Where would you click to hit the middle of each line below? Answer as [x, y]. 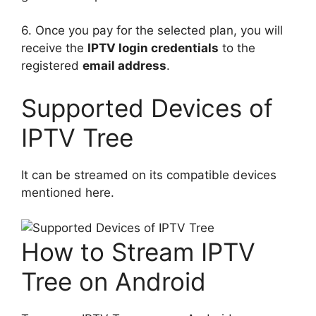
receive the [54, 48]
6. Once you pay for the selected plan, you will [152, 30]
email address [124, 66]
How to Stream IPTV [138, 252]
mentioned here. [68, 192]
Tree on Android [114, 281]
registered [52, 66]
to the [237, 48]
